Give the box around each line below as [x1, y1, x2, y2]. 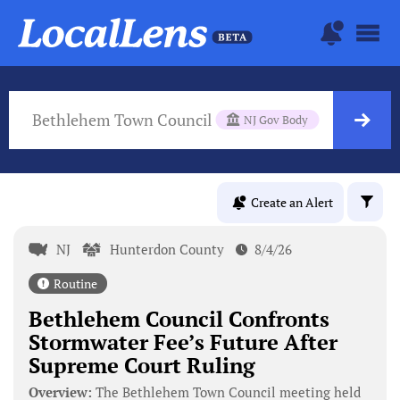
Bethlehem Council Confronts [28, 304, 329, 333]
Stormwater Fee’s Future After [28, 327, 337, 356]
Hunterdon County [110, 239, 225, 258]
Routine [53, 274, 97, 292]
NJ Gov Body [244, 111, 308, 128]
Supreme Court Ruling [28, 350, 255, 379]
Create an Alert [251, 194, 333, 212]
